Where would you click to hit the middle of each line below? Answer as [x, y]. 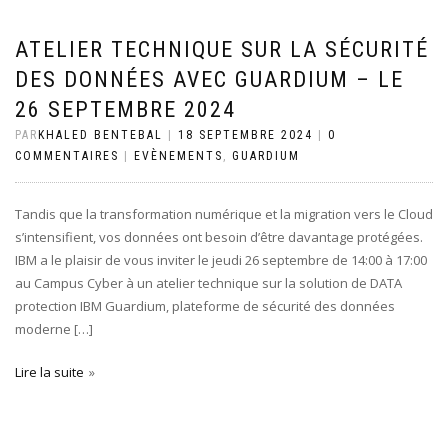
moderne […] [54, 329]
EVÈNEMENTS [178, 156]
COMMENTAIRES [67, 156]
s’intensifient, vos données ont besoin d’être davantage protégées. [219, 237]
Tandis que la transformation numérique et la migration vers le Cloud [224, 214]
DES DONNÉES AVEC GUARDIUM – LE [209, 79]
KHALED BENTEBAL [100, 135]
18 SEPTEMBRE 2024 [245, 135]
